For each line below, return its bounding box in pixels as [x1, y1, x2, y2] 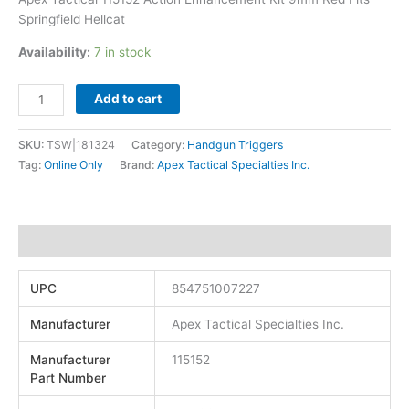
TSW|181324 [47, 137, 115, 152]
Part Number [30, 370, 107, 385]
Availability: [18, 44, 90, 59]
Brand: [120, 157, 157, 172]
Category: [131, 137, 187, 152]
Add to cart [94, 90, 163, 106]
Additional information [18, 234, 156, 249]
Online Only [44, 157, 103, 172]
